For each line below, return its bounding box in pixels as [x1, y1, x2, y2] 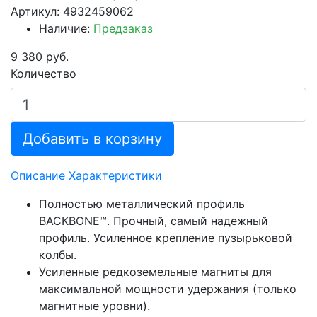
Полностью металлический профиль [39, 196, 245, 211]
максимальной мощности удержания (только [39, 281, 296, 296]
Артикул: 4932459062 [11, 4, 134, 18]
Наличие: [39, 21, 93, 35]
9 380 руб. [11, 49, 69, 64]
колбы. [39, 247, 76, 262]
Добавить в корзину [23, 129, 162, 147]
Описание [11, 168, 65, 183]
